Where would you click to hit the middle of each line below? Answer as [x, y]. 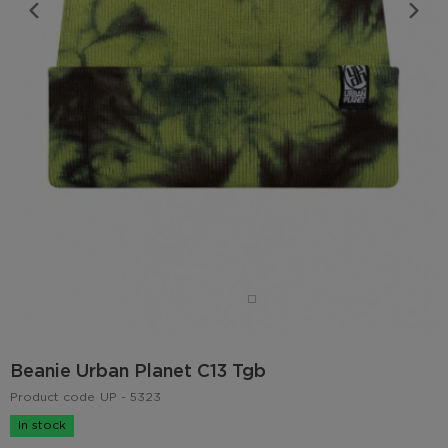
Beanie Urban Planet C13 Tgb [138, 371]
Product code [52, 397]
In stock [42, 425]
